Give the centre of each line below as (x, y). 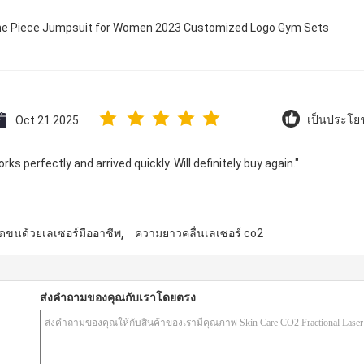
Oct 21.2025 (47, 120)
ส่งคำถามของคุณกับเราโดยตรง (118, 297)
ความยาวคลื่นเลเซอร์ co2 (199, 233)
